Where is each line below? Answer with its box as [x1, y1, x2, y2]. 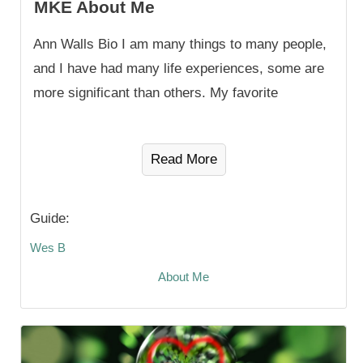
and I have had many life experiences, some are [33, 61, 324, 77]
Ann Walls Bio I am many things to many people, [33, 36, 327, 53]
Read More [150, 152, 217, 168]
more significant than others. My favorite [33, 85, 278, 101]
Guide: [30, 211, 70, 227]
